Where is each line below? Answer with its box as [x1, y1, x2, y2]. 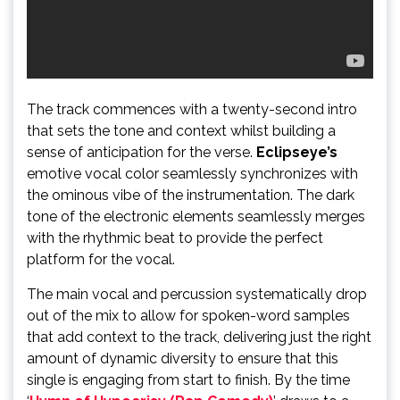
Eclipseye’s [256, 143, 337, 161]
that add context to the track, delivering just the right [27, 328, 371, 346]
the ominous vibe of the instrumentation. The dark [27, 186, 354, 204]
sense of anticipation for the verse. [27, 143, 256, 161]
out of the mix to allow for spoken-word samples [27, 306, 350, 324]
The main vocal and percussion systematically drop [27, 285, 367, 303]
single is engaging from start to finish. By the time [27, 371, 350, 388]
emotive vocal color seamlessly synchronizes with [27, 164, 358, 182]
